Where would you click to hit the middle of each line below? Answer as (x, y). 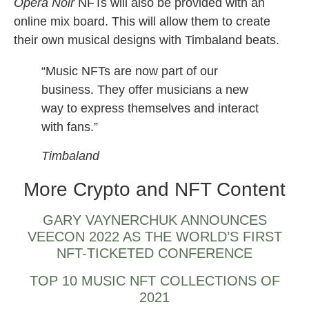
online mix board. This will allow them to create (142, 22)
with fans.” (70, 127)
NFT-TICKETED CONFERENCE (154, 253)
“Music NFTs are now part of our (130, 71)
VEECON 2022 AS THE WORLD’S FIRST (154, 236)
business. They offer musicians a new (145, 90)
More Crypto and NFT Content (154, 189)
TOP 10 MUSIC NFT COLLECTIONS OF (154, 280)
